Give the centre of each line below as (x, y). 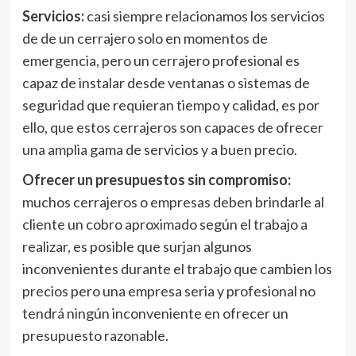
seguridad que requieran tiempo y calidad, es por (170, 104)
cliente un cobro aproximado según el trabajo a (164, 224)
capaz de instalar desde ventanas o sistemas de (166, 82)
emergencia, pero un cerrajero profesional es (161, 60)
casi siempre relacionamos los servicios (205, 15)
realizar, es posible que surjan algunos (137, 246)
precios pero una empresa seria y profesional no (168, 290)
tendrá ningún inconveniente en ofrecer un (155, 313)
